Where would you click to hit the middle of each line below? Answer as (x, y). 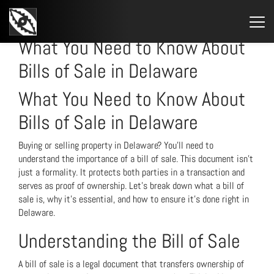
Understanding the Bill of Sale (129, 241)
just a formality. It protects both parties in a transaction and (131, 172)
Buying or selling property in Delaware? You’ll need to (116, 145)
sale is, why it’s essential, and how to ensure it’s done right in (134, 199)
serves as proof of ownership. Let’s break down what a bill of (131, 186)
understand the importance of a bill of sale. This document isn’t (136, 159)
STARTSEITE (28, 18)
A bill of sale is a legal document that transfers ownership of (131, 264)
